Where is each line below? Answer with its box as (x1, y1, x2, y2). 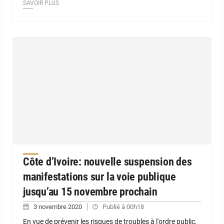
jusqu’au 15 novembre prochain (23, 185, 157, 198)
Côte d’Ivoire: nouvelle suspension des (23, 155, 192, 168)
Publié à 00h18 (102, 202, 144, 210)
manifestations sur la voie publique (23, 170, 176, 183)
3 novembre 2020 (33, 202, 83, 210)
